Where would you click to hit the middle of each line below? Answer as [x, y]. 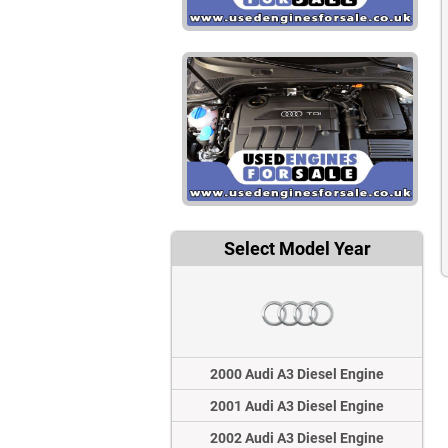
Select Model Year [297, 249]
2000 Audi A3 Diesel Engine [297, 374]
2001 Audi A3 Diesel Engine [297, 406]
